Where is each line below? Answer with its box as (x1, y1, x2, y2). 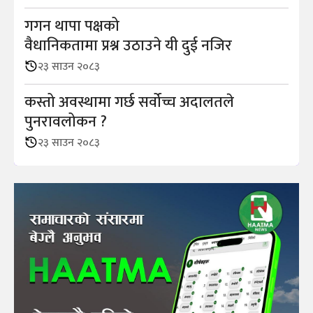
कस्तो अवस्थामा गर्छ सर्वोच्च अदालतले (24, 89, 234, 115)
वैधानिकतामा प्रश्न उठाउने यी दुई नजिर (24, 32, 232, 59)
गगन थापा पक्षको (24, 13, 119, 39)
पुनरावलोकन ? (24, 108, 107, 135)
